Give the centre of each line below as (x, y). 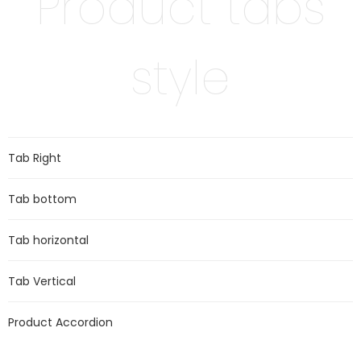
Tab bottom (42, 199)
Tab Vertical (42, 281)
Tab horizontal (48, 240)
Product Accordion (60, 322)
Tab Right (35, 158)
